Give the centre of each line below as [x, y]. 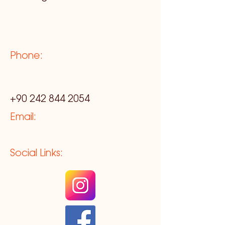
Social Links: [36, 154]
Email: [23, 118]
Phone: [26, 56]
